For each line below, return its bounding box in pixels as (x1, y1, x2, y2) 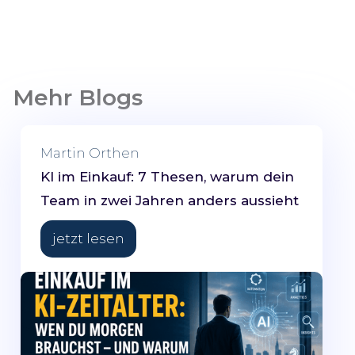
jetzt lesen (52, 231, 124, 247)
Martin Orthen (40, 145, 139, 162)
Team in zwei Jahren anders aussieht (40, 193, 299, 209)
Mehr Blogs (13, 84, 143, 112)
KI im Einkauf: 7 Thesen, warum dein (40, 169, 294, 185)
